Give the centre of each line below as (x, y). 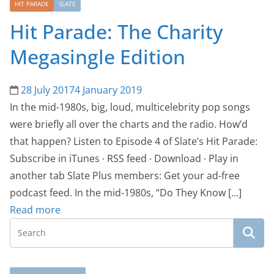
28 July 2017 (48, 90)
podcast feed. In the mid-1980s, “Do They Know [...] (126, 193)
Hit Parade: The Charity (117, 32)
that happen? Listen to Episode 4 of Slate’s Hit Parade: (134, 142)
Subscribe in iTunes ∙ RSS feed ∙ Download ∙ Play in (124, 159)
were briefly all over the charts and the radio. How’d (129, 124)
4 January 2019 (108, 90)
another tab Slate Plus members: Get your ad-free (125, 176)
